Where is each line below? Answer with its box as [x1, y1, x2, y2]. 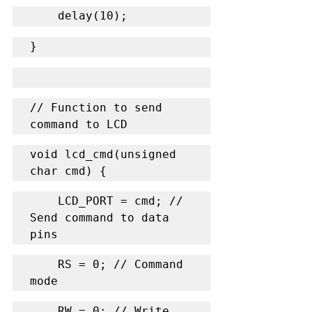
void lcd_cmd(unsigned [30, 147, 176, 161]
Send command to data [30, 210, 169, 224]
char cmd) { [30, 164, 107, 178]
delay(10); [58, 8, 127, 22]
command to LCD [30, 117, 127, 131]
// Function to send [30, 100, 162, 114]
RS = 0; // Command [30, 257, 58, 271]
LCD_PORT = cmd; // [30, 194, 58, 208]
